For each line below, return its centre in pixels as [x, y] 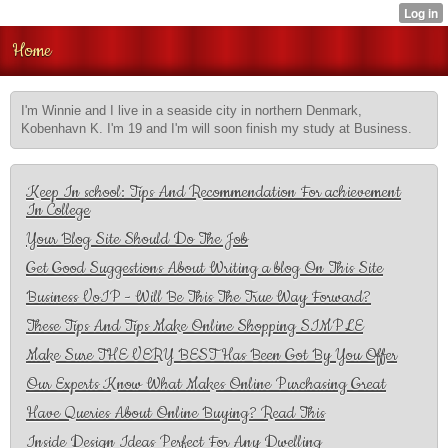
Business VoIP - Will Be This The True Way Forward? [198, 297]
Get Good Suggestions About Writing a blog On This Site [204, 268]
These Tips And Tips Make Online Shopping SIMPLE [194, 326]
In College [58, 210]
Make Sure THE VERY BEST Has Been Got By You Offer [211, 355]
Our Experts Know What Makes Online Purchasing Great [206, 384]
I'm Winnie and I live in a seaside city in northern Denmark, [191, 110]
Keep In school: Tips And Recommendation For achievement [213, 192]
